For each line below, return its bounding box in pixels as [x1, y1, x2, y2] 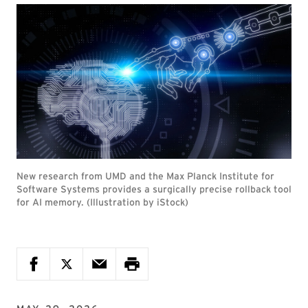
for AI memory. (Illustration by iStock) [16, 197, 188, 208]
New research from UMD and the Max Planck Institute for [16, 170, 274, 181]
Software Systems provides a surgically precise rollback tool [16, 184, 291, 195]
